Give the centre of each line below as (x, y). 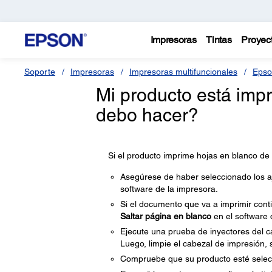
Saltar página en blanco (165, 216)
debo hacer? (147, 115)
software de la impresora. (169, 189)
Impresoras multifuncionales (183, 72)
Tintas (219, 40)
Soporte (40, 72)
